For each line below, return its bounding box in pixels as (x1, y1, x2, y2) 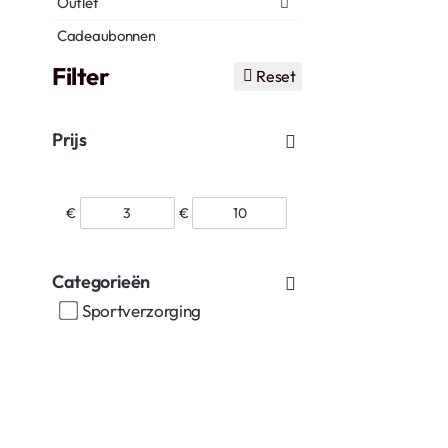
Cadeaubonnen (57, 26, 156, 45)
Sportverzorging (82, 299, 201, 321)
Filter (52, 61, 110, 92)
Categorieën (52, 269, 151, 293)
